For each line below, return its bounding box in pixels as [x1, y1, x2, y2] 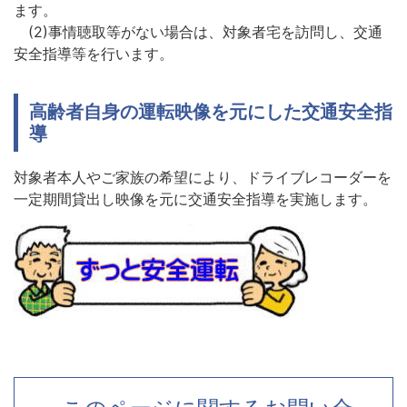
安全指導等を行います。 [14, 44, 174, 63]
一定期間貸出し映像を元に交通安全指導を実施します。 [14, 189, 377, 208]
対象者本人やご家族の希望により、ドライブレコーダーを [14, 167, 392, 186]
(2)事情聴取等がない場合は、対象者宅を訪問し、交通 [14, 22, 382, 41]
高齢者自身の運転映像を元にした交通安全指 [29, 100, 392, 123]
